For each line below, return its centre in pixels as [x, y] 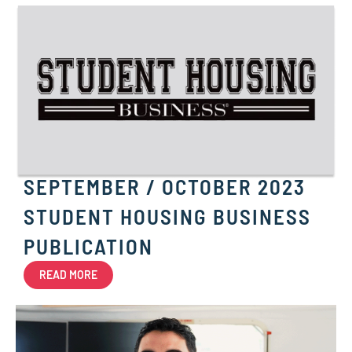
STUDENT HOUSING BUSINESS [167, 216]
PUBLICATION [88, 246]
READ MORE [68, 275]
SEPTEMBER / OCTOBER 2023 [165, 187]
